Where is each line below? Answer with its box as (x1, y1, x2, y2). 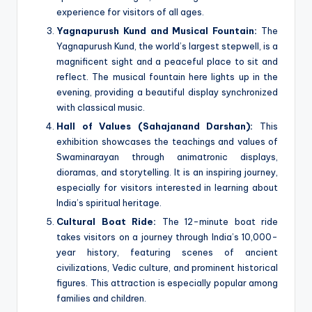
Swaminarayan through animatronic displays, (56, 151, 278, 163)
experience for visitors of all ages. (56, 6, 204, 17)
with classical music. (56, 102, 145, 114)
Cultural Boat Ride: (56, 216, 156, 228)
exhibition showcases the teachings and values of (56, 136, 278, 148)
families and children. (56, 292, 146, 304)
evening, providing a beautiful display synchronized (56, 86, 278, 98)
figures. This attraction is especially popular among (56, 277, 278, 289)
